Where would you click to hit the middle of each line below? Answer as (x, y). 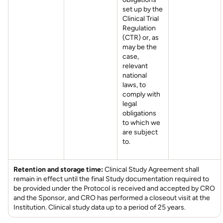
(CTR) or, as (141, 38)
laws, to (134, 85)
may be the (140, 47)
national (135, 75)
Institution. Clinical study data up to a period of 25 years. (100, 207)
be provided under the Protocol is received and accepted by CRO (114, 188)
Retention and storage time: (58, 169)
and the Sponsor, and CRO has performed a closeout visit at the (112, 198)
